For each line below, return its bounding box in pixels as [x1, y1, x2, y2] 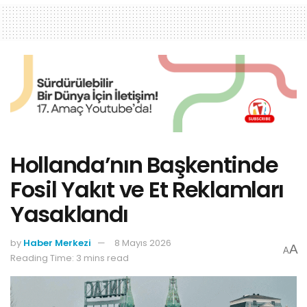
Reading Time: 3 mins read [10, 251, 129, 265]
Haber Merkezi [23, 236, 91, 249]
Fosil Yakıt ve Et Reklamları [10, 173, 284, 205]
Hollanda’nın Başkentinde [10, 149, 278, 180]
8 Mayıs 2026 [114, 236, 171, 249]
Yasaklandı [10, 198, 129, 230]
